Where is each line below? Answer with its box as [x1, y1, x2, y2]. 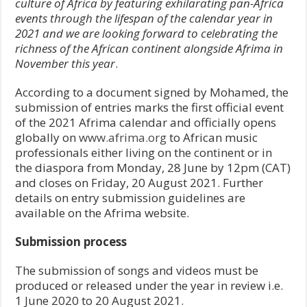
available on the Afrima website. [15, 204, 190, 221]
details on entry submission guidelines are [15, 189, 246, 206]
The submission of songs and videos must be [15, 262, 259, 278]
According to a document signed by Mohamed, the [15, 84, 289, 100]
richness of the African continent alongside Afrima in [15, 40, 284, 56]
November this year [15, 55, 116, 71]
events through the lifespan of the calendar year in [15, 10, 273, 26]
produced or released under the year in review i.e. [15, 277, 284, 293]
